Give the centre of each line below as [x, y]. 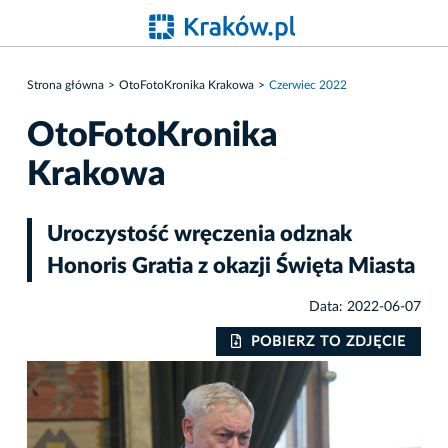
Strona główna [65, 85]
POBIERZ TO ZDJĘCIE [328, 341]
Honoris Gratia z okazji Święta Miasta [231, 265]
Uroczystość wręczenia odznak [199, 233]
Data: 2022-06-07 [365, 306]
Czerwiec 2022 [308, 85]
